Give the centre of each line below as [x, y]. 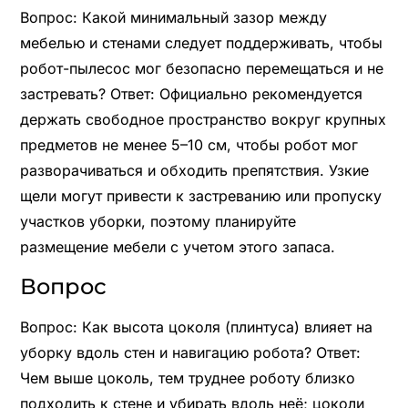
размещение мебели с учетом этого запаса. [177, 246]
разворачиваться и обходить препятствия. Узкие [194, 170]
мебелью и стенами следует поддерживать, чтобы [201, 42]
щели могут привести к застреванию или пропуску [200, 195]
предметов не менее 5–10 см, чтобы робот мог [189, 144]
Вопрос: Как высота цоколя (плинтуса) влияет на [196, 326]
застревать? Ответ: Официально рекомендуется [191, 93]
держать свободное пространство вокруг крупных [203, 119]
